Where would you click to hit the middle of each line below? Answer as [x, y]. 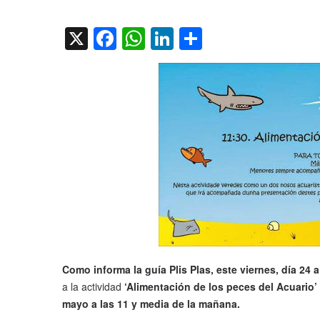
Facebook [167, 39]
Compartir [253, 39]
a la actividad [92, 287]
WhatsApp [198, 39]
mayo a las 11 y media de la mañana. [151, 304]
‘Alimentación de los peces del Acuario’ [219, 287]
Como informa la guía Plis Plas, [138, 270]
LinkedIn [217, 39]
